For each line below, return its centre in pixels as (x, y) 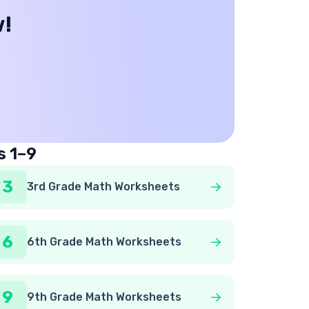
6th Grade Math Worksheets (104, 242)
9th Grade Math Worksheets (104, 297)
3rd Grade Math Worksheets (103, 187)
